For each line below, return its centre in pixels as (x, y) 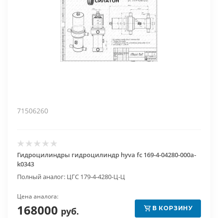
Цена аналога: (38, 196)
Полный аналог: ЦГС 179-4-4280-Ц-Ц (71, 177)
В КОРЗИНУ (173, 208)
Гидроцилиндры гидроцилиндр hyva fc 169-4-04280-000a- (107, 155)
